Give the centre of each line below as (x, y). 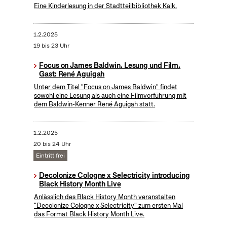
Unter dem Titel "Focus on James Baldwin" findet (106, 87)
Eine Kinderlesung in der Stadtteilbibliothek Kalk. (106, 6)
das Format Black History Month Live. (89, 214)
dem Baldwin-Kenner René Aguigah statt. (95, 104)
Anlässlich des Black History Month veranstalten (105, 197)
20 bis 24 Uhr (52, 144)
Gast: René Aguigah (72, 74)
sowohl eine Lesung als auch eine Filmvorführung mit (110, 96)
